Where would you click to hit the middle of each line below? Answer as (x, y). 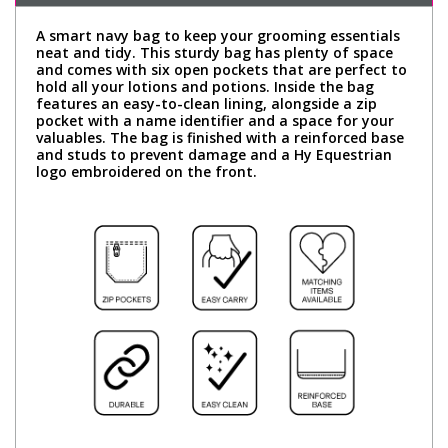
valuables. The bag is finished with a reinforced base (220, 137)
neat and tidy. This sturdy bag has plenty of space (214, 52)
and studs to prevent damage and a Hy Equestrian (214, 154)
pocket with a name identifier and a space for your (215, 120)
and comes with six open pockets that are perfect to (221, 69)
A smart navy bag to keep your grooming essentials (218, 35)
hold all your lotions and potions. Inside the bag (205, 86)
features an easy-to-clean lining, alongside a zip (206, 103)
